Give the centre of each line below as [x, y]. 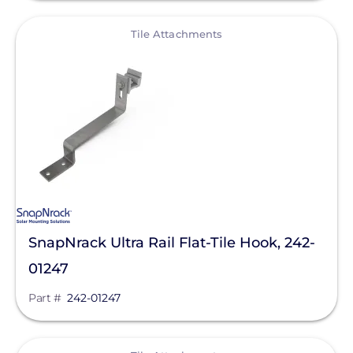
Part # [45, 298]
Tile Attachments [176, 34]
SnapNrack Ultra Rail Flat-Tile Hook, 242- [172, 243]
